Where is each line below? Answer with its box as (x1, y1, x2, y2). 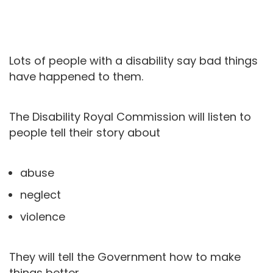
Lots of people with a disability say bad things (9, 52, 258, 68)
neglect (20, 186, 61, 202)
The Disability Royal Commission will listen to (9, 108, 251, 124)
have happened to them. (9, 68, 143, 84)
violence (20, 208, 65, 224)
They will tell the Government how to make (9, 249, 241, 264)
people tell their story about (9, 124, 160, 140)
